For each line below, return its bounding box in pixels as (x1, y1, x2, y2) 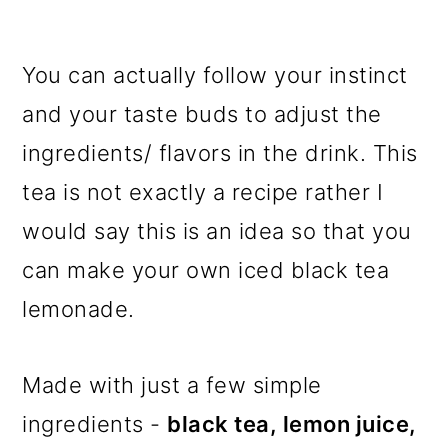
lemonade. (22, 295, 135, 322)
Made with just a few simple (22, 371, 322, 398)
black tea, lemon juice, (167, 410, 417, 437)
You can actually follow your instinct (22, 61, 408, 88)
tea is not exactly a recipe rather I (22, 178, 384, 205)
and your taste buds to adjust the (22, 100, 382, 127)
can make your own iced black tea (22, 256, 390, 283)
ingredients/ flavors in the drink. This (22, 139, 418, 166)
